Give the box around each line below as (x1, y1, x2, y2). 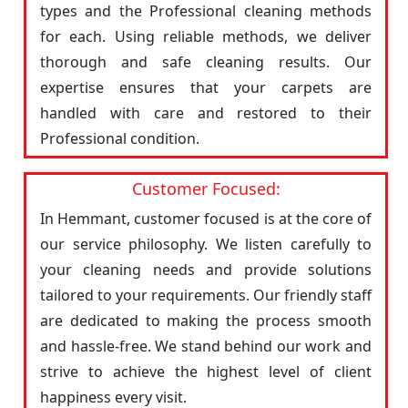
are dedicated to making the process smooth (40, 311, 372, 331)
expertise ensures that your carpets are (40, 77, 372, 97)
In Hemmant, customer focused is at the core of (40, 209, 372, 229)
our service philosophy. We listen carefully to (40, 234, 372, 254)
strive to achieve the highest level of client (40, 362, 372, 382)
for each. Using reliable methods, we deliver (40, 26, 372, 46)
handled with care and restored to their (40, 103, 372, 123)
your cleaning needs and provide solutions (40, 260, 372, 280)
